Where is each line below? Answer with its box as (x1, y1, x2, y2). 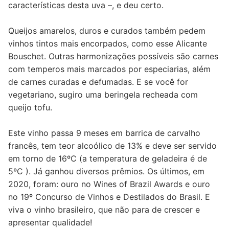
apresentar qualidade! (8, 217, 92, 227)
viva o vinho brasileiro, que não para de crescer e (8, 204, 200, 215)
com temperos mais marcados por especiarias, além (8, 64, 211, 74)
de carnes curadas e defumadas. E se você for (8, 77, 188, 87)
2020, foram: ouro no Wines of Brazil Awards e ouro (8, 179, 210, 189)
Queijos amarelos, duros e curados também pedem (8, 26, 205, 36)
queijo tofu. (8, 102, 55, 112)
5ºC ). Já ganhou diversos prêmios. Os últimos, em (8, 166, 204, 176)
